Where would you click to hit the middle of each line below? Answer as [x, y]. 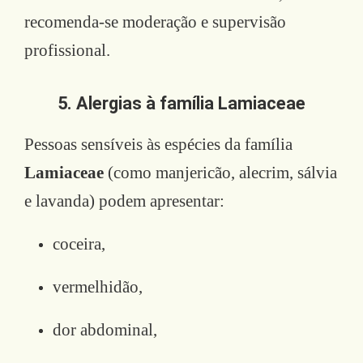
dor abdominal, [105, 329]
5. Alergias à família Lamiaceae [181, 103]
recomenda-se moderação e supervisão [155, 21]
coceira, [79, 243]
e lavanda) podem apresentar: [124, 201]
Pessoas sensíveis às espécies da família [158, 144]
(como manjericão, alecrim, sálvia [220, 172]
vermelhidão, [98, 286]
